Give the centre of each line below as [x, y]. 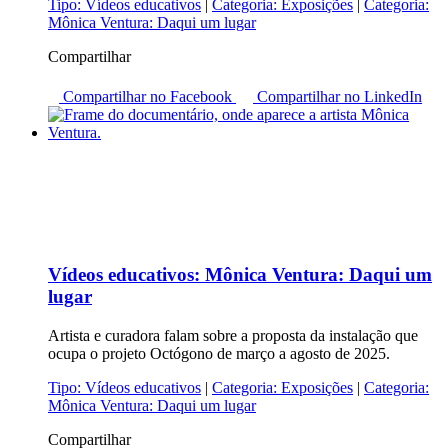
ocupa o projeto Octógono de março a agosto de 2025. [219, 354]
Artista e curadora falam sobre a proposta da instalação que [233, 336]
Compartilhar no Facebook [148, 96]
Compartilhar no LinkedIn [340, 96]
